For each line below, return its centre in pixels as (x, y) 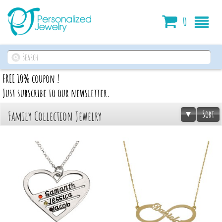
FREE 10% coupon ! (31, 79)
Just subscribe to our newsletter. (56, 93)
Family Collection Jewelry (55, 116)
